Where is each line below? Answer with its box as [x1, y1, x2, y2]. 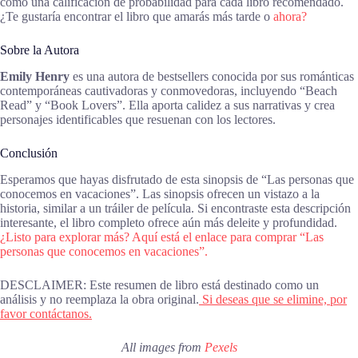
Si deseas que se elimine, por [199, 292, 347, 306]
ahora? [273, 10, 307, 24]
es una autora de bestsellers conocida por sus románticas [70, 69, 354, 83]
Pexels [204, 340, 237, 354]
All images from [121, 340, 205, 354]
